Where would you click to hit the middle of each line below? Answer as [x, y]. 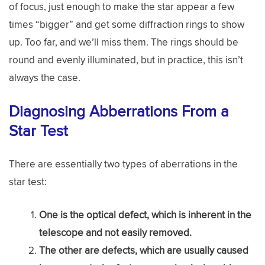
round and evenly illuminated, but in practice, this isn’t [126, 59]
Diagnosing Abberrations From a [119, 111]
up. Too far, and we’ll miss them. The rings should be [124, 42]
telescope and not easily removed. [115, 232]
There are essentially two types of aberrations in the [123, 164]
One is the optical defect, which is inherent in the [145, 214]
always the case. [45, 77]
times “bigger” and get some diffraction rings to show [127, 24]
